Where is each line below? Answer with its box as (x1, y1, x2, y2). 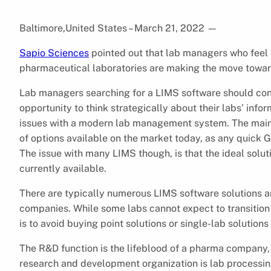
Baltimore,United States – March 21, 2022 (19, 22, 207, 34)
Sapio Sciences (19, 47, 89, 59)
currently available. (19, 162, 106, 174)
